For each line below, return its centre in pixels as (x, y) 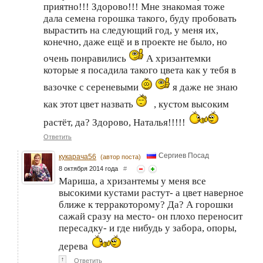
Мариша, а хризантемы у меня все (132, 181)
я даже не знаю (204, 87)
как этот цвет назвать (90, 104)
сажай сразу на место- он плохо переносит (151, 216)
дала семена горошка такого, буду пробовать (140, 18)
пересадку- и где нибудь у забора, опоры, (148, 228)
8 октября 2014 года (91, 168)
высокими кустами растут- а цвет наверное (151, 193)
